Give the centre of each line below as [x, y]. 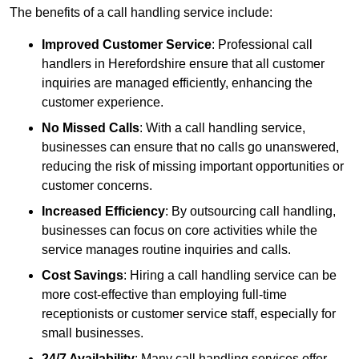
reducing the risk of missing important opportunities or [193, 167]
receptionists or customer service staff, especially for [189, 314]
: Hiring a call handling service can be [230, 276]
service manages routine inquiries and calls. [166, 250]
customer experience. [103, 103]
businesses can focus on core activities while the [179, 231]
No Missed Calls [91, 128]
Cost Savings [83, 276]
